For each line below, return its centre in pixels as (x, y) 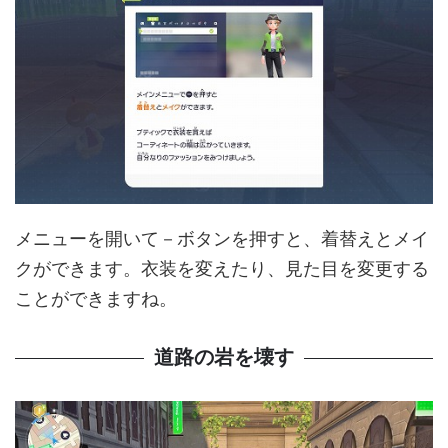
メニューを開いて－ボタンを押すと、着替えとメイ (222, 239)
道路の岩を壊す (224, 357)
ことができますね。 (96, 299)
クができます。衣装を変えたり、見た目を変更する (222, 269)
